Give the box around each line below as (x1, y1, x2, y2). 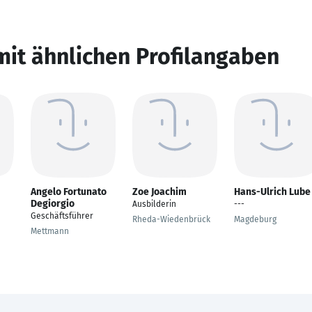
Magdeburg (234, 214, 276, 224)
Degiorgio (31, 198, 75, 210)
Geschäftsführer (31, 211, 93, 221)
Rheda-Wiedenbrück (132, 214, 210, 224)
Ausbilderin (132, 199, 176, 209)
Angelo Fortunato (31, 186, 107, 198)
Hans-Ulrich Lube (234, 186, 311, 198)
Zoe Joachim (132, 186, 187, 198)
